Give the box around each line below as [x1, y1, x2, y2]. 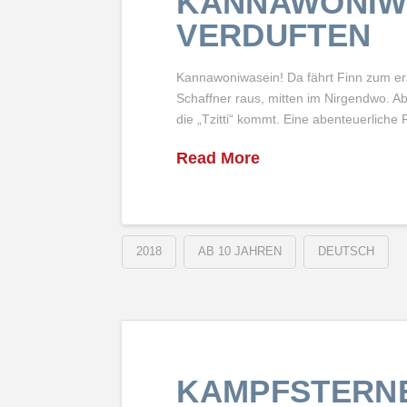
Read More [176, 148, 261, 167]
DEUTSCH [318, 244, 375, 259]
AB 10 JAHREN [198, 244, 283, 259]
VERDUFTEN [176, 16, 372, 53]
